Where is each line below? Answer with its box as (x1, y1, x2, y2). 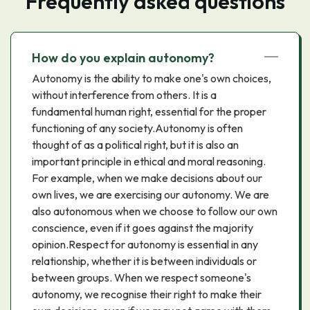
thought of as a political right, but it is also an (32, 138, 239, 152)
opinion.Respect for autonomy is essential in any (32, 237, 258, 251)
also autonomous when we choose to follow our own (32, 204, 277, 218)
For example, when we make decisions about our (32, 171, 262, 185)
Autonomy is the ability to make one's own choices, (32, 71, 271, 85)
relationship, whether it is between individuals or (32, 254, 257, 268)
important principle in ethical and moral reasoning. (32, 154, 266, 168)
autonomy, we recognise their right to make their (32, 287, 262, 301)
